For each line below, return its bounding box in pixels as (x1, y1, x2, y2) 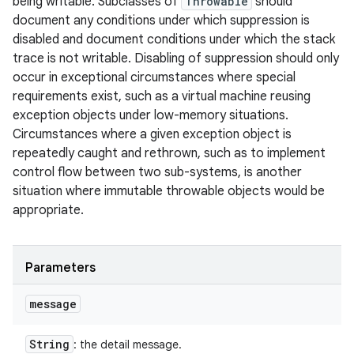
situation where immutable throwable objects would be (13, 183, 325, 199)
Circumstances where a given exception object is (13, 126, 292, 142)
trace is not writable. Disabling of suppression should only (13, 51, 339, 66)
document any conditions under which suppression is (13, 13, 310, 28)
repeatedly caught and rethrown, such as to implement (13, 145, 326, 161)
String (29, 337, 70, 352)
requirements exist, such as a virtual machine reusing (13, 88, 311, 104)
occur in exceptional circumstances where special (13, 70, 296, 85)
